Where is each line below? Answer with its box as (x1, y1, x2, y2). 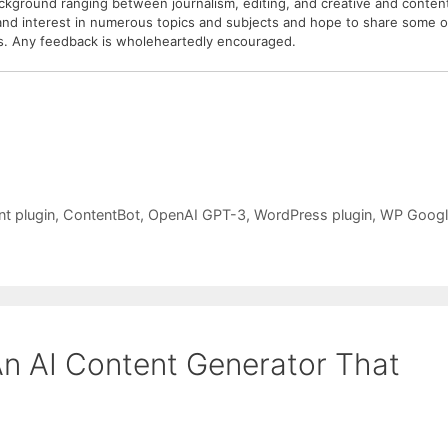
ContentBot (62, 205, 140, 223)
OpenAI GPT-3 (147, 205, 246, 223)
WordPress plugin (253, 205, 372, 223)
